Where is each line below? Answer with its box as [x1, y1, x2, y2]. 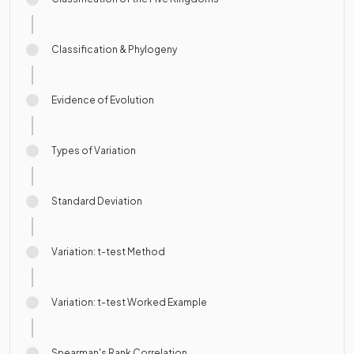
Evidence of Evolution [51, 93, 154, 106]
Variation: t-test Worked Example [51, 296, 207, 308]
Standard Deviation [51, 194, 142, 207]
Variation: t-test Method [51, 245, 165, 258]
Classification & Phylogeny [51, 43, 177, 55]
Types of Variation [51, 144, 136, 156]
